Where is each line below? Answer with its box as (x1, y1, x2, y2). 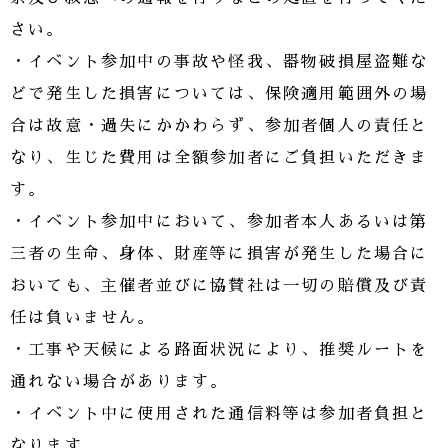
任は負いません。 (10, 310, 156, 327)
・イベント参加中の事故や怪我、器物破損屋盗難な (10, 54, 429, 71)
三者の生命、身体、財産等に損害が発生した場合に (10, 246, 429, 263)
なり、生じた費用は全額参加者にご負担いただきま (10, 150, 429, 167)
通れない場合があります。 (10, 374, 229, 391)
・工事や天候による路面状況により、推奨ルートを (10, 342, 429, 359)
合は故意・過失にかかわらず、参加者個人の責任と (10, 118, 429, 135)
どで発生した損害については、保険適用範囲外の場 (10, 86, 429, 103)
